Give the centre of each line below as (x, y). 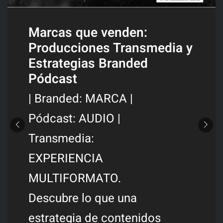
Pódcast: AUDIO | (74, 119)
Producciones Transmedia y (110, 48)
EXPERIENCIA (65, 159)
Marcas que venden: (88, 33)
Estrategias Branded (88, 64)
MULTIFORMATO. (74, 179)
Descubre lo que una (82, 199)
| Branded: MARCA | (80, 99)
